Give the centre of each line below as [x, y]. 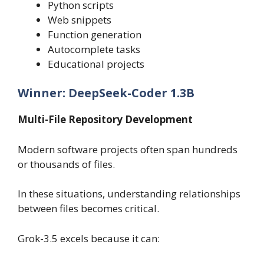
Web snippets [80, 19]
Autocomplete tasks [94, 49]
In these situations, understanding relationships [129, 194]
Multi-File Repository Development [105, 120]
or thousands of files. [66, 164]
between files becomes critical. [88, 209]
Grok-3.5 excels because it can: [89, 238]
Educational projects [96, 64]
